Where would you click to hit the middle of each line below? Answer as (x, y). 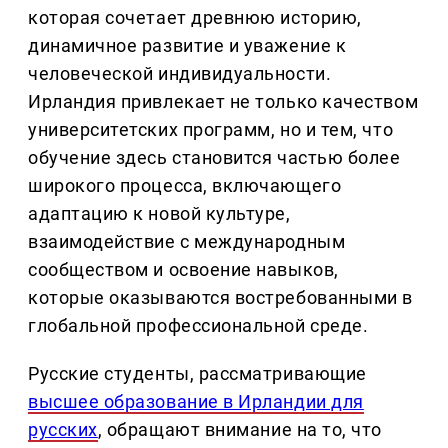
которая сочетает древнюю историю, (195, 18)
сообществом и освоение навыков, (183, 270)
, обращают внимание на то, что (239, 430)
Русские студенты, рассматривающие (197, 374)
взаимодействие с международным (187, 242)
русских (63, 430)
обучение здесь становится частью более (214, 158)
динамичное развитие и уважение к (187, 46)
